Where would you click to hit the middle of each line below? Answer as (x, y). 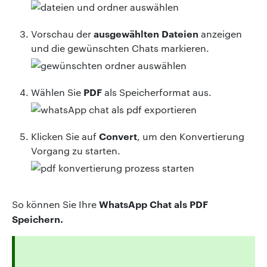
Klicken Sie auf (65, 136)
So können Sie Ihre (55, 204)
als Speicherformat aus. (157, 92)
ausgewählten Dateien (146, 33)
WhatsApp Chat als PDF (153, 204)
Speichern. (38, 218)
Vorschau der (62, 33)
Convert (118, 136)
